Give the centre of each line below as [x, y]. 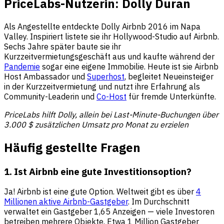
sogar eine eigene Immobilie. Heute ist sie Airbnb [129, 66]
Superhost [106, 76]
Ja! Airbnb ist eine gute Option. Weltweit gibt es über [100, 192]
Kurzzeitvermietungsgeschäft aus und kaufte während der [109, 56]
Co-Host [111, 96]
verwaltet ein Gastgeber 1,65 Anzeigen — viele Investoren [109, 212]
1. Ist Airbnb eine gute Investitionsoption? [98, 171]
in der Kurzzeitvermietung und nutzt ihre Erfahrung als [102, 86]
